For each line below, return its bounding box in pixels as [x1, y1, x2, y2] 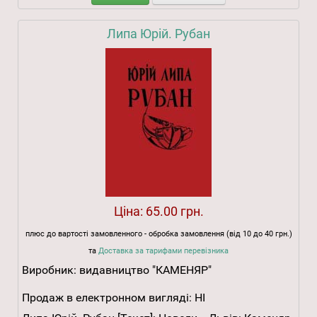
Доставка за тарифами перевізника [98, 246, 229, 256]
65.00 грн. [145, 204, 204, 219]
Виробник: [22, 263, 79, 277]
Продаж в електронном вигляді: [22, 291, 192, 305]
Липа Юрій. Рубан [107, 26, 210, 42]
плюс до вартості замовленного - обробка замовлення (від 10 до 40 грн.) [25, 229, 292, 239]
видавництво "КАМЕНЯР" [79, 263, 212, 277]
